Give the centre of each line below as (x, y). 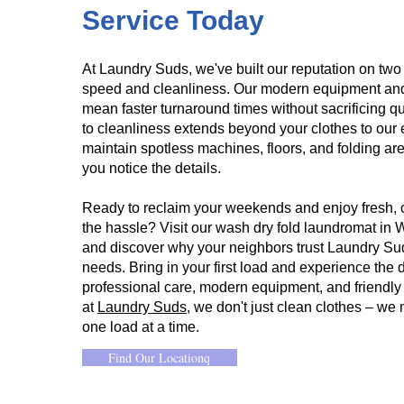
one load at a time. (140, 327)
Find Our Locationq (160, 358)
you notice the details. (151, 168)
